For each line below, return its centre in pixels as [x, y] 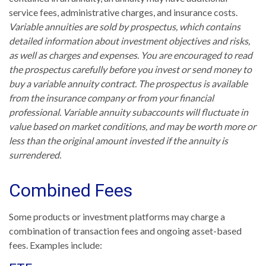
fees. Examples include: [56, 245]
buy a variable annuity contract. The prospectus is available [128, 83]
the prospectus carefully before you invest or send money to [130, 69]
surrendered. [35, 154]
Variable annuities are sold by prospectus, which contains [125, 26]
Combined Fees [71, 190]
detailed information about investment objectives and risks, [129, 40]
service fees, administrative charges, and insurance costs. [123, 12]
